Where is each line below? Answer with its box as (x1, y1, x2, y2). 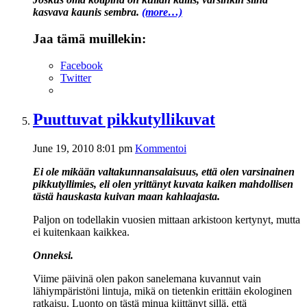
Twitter (60, 71, 91, 84)
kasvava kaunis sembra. (33, 6, 142, 19)
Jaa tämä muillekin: (33, 32, 146, 47)
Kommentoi (135, 142, 186, 154)
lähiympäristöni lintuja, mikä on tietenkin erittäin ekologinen (33, 284, 292, 297)
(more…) (142, 6, 182, 19)
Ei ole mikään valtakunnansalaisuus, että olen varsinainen (33, 165, 295, 177)
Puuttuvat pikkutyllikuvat (33, 110, 215, 128)
